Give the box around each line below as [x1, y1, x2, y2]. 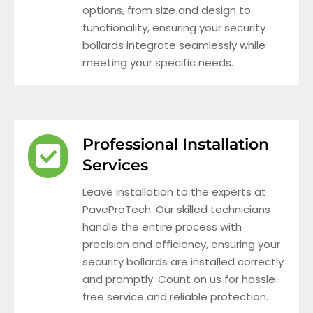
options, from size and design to [82, 2, 251, 17]
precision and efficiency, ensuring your [82, 236, 280, 252]
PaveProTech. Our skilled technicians [82, 201, 270, 217]
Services [82, 155, 148, 175]
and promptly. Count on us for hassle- [82, 271, 281, 286]
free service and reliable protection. [82, 289, 268, 304]
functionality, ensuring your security [82, 20, 265, 35]
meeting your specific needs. [82, 54, 233, 70]
